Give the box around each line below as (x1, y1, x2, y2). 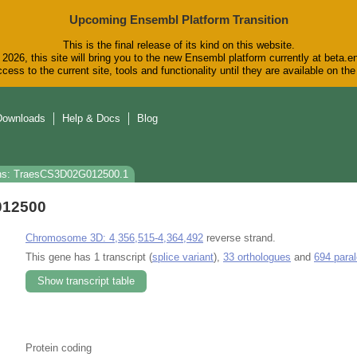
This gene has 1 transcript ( (25, 250, 152, 263)
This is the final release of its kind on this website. (62, 39, 295, 52)
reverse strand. (203, 231, 276, 244)
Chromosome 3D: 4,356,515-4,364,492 (25, 231, 203, 244)
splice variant (152, 250, 214, 263)
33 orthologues (223, 250, 291, 263)
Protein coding (25, 341, 92, 354)
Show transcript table (37, 274, 135, 287)
